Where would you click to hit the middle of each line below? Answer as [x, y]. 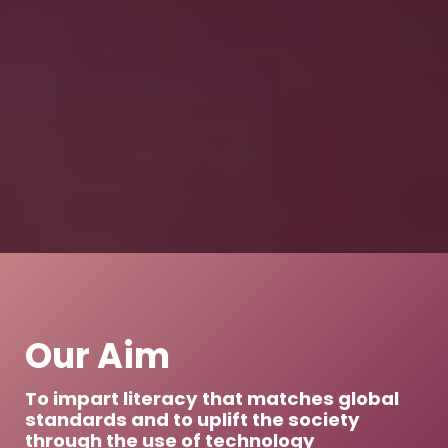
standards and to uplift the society [192, 419]
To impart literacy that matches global [212, 398]
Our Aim [97, 355]
